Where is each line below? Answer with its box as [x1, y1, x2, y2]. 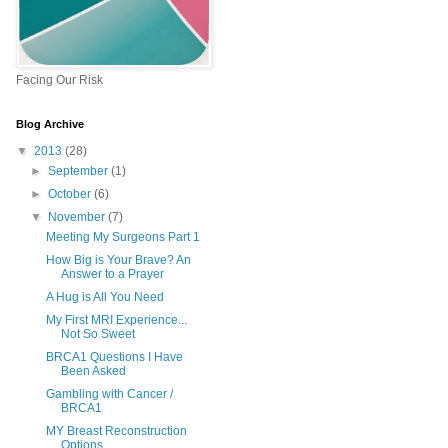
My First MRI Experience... [45, 313, 187, 328]
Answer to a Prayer [60, 267, 164, 282]
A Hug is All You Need [45, 290, 164, 305]
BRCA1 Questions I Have [45, 350, 183, 365]
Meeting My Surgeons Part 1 [45, 230, 200, 245]
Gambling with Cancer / [45, 387, 173, 402]
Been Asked [60, 364, 126, 379]
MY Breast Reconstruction [45, 424, 187, 439]
